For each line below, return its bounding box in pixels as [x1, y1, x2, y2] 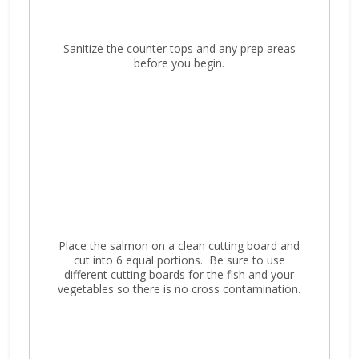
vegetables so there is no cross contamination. [58, 280, 301, 296]
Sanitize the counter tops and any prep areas [63, 40, 296, 56]
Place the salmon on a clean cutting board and [58, 237, 301, 253]
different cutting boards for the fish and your [64, 266, 295, 282]
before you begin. [134, 54, 225, 71]
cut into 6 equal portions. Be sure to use [73, 252, 285, 268]
